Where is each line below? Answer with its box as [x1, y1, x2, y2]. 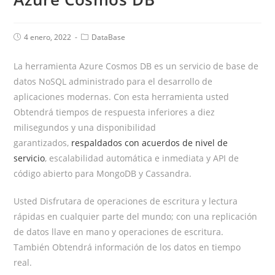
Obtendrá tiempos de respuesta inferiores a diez [14, 106, 215, 118]
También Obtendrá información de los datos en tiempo [14, 241, 241, 253]
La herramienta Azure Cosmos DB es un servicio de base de [14, 60, 259, 72]
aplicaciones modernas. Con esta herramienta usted [14, 90, 230, 103]
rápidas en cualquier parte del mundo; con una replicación [14, 210, 258, 222]
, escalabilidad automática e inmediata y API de [45, 152, 239, 164]
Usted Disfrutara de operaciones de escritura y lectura [14, 195, 238, 207]
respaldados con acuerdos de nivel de [71, 136, 228, 149]
